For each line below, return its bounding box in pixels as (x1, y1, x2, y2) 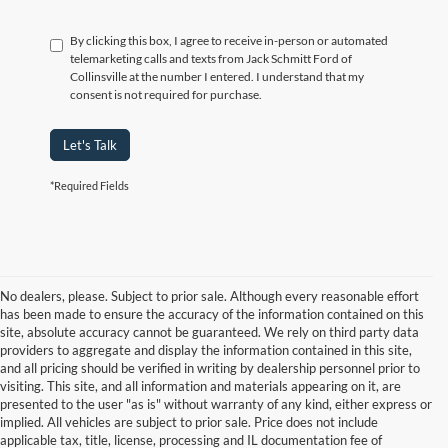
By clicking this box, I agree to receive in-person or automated (70, 33, 388, 49)
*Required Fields (50, 179, 129, 193)
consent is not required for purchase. (70, 87, 262, 103)
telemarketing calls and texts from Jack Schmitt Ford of (70, 51, 352, 67)
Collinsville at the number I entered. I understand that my (70, 69, 364, 85)
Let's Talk (63, 137, 117, 154)
